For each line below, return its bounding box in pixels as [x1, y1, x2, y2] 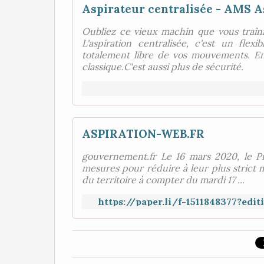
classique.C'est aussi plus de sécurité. [82, 61, 243, 72]
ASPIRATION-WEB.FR [82, 127, 204, 141]
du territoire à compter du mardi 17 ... [82, 174, 245, 186]
